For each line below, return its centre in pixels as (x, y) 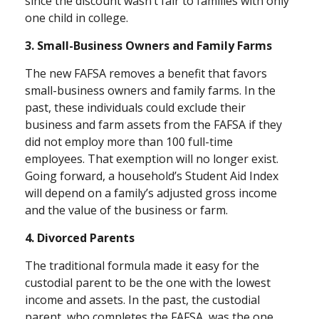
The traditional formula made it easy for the (142, 266)
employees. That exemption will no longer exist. (152, 159)
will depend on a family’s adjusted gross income (151, 193)
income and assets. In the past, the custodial (142, 300)
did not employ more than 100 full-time (129, 142)
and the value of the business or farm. (126, 210)
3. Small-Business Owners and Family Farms (148, 46)
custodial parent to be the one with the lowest (148, 283)
